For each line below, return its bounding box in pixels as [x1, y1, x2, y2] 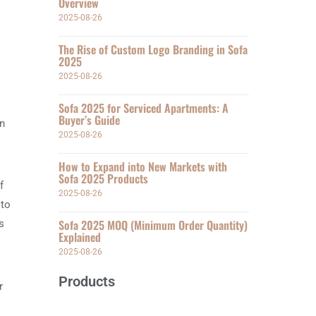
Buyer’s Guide [59, 111, 121, 128]
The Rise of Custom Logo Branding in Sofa [59, 41, 248, 58]
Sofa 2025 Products [59, 170, 149, 187]
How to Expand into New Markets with [59, 158, 228, 175]
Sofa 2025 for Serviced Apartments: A [59, 99, 229, 116]
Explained [59, 229, 102, 245]
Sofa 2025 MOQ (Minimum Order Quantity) [59, 217, 248, 233]
